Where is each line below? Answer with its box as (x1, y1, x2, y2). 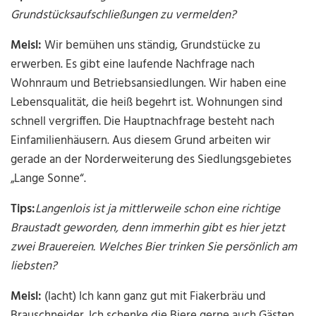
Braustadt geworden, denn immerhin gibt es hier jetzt (11, 219, 286, 238)
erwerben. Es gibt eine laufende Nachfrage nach (11, 55, 255, 75)
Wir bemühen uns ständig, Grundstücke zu (42, 36, 261, 56)
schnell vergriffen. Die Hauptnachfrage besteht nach (11, 112, 275, 132)
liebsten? (11, 257, 58, 276)
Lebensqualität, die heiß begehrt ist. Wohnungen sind (11, 93, 284, 113)
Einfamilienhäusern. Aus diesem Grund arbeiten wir (11, 131, 272, 151)
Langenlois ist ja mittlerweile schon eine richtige (35, 200, 281, 219)
